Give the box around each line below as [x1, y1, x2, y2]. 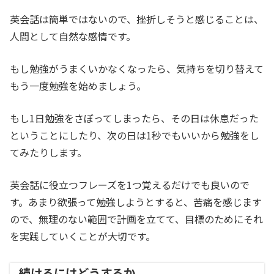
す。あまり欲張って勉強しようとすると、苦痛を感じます [10, 194, 262, 210]
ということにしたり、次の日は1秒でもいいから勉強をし [10, 128, 259, 143]
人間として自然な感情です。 [10, 29, 136, 44]
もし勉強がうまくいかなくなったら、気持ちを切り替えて [10, 61, 264, 76]
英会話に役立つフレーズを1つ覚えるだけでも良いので [10, 177, 250, 193]
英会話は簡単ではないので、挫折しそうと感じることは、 [10, 12, 264, 27]
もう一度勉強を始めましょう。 [10, 78, 146, 94]
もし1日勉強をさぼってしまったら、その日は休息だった [10, 111, 259, 126]
